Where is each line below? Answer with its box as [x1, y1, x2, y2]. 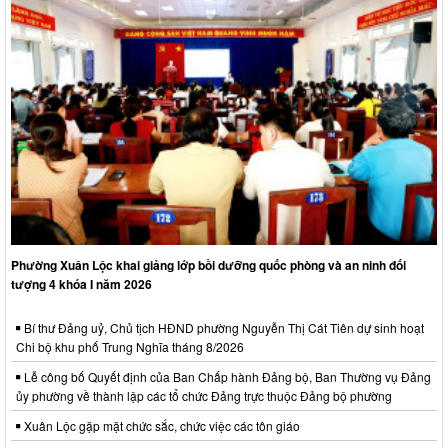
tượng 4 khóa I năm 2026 [11, 275, 152, 293]
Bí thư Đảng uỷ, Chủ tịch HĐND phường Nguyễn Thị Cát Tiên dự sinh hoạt [21, 319, 424, 336]
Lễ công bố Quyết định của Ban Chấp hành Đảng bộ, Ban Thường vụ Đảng [21, 368, 431, 385]
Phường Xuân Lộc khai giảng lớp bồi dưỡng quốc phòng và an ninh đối [11, 256, 406, 274]
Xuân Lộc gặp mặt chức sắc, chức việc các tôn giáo [21, 417, 300, 434]
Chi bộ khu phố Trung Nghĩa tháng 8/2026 [16, 338, 244, 355]
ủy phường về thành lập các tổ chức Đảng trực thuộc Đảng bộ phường [16, 387, 392, 404]
